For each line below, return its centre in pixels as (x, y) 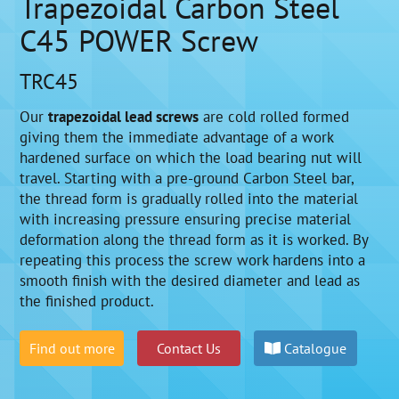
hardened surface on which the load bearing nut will (191, 157)
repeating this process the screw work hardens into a (193, 259)
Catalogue (313, 347)
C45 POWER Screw (139, 40)
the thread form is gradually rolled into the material (189, 198)
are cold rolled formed (274, 116)
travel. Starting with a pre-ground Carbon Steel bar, (187, 177)
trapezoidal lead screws (124, 116)
